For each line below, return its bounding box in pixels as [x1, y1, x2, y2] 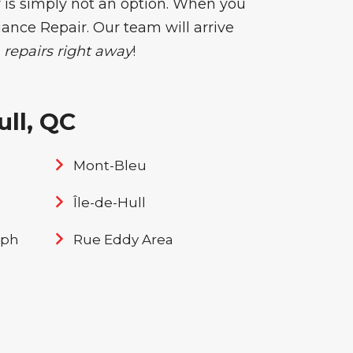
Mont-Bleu [72, 158, 147, 173]
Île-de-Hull [72, 195, 146, 210]
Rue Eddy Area [72, 232, 173, 247]
